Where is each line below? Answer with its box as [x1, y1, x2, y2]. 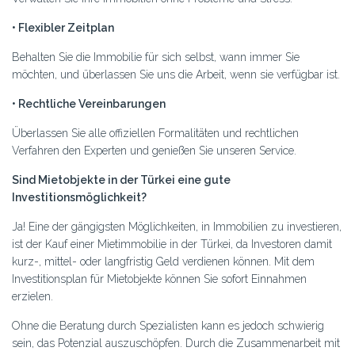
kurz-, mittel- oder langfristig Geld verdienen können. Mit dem [12, 254, 315, 268]
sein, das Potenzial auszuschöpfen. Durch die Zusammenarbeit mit [12, 336, 340, 349]
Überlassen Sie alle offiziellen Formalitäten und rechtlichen [12, 126, 299, 139]
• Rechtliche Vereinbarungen [12, 97, 166, 110]
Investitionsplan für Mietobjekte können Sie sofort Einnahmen [12, 272, 307, 285]
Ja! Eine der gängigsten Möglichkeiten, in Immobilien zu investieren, [12, 219, 342, 233]
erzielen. [12, 289, 53, 303]
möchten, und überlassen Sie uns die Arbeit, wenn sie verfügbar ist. [12, 67, 340, 81]
